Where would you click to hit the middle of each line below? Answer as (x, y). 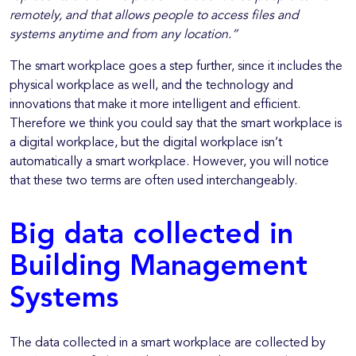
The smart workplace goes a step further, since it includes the (176, 67)
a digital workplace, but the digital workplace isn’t (146, 143)
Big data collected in (151, 236)
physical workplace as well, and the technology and (151, 86)
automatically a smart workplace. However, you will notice (169, 163)
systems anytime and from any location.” (124, 35)
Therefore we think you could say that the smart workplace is (176, 124)
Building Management (159, 268)
